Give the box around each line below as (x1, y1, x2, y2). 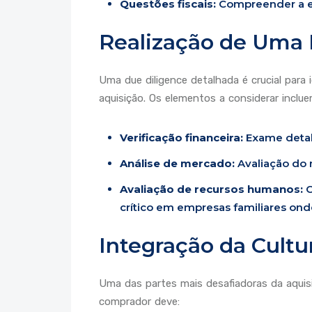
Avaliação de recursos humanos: (120, 182, 303, 196)
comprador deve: (99, 295, 180, 309)
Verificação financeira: (120, 130, 243, 144)
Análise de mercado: (120, 156, 235, 170)
